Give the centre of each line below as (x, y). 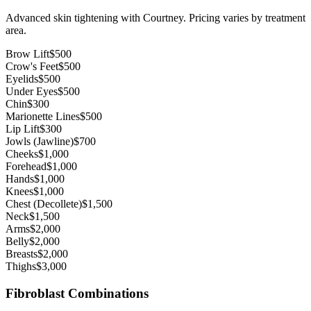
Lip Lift (23, 129)
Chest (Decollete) (44, 204)
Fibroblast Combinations (77, 293)
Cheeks (22, 154)
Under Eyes (32, 92)
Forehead (26, 167)
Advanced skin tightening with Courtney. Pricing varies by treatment (155, 18)
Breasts (22, 254)
